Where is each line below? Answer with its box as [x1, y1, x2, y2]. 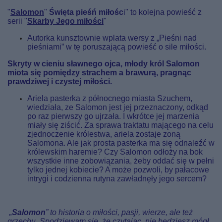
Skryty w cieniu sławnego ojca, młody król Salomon [7, 59, 200, 68]
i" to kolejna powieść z [123, 8, 202, 16]
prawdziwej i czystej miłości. [7, 77, 112, 86]
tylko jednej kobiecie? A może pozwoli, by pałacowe [27, 166, 209, 174]
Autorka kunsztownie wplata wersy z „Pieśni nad [27, 34, 197, 42]
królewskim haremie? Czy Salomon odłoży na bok [27, 148, 203, 156]
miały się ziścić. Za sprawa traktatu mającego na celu [27, 121, 214, 129]
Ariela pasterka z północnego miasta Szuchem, [27, 94, 192, 103]
